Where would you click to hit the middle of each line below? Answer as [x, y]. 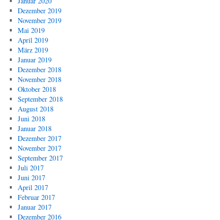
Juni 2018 [31, 119]
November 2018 [39, 79]
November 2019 [39, 20]
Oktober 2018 [37, 89]
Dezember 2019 [39, 11]
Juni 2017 [31, 178]
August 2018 [35, 109]
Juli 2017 [30, 168]
